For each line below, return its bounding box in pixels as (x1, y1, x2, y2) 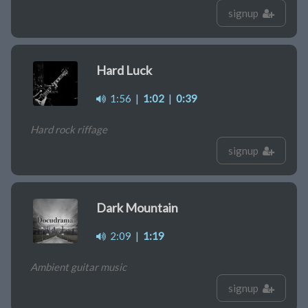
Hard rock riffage (30, 123, 107, 136)
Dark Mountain (96, 200, 178, 216)
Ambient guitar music (30, 261, 126, 274)
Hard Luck (96, 63, 152, 78)
